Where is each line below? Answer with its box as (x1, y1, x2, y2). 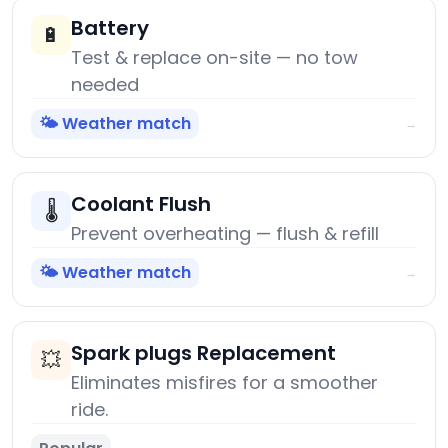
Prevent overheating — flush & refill (71, 221, 379, 247)
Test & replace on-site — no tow (71, 45, 358, 71)
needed (71, 72, 139, 98)
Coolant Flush (71, 190, 211, 219)
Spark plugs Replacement (71, 339, 336, 368)
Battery (71, 14, 149, 43)
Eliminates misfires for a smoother (71, 370, 378, 396)
